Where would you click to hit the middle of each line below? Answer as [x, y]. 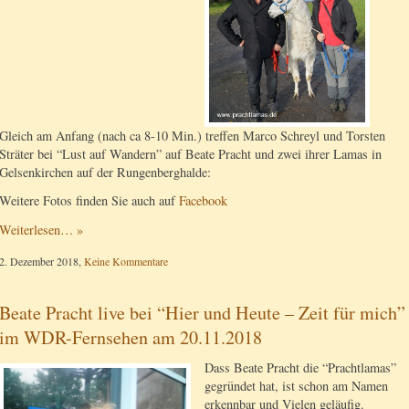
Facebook [203, 201]
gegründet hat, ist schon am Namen [296, 386]
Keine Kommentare [126, 262]
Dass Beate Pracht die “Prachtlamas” [300, 368]
